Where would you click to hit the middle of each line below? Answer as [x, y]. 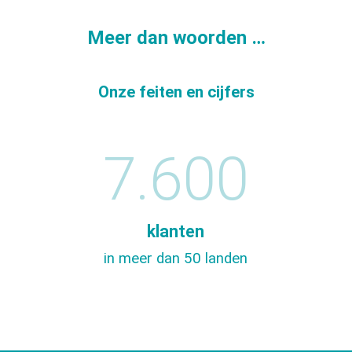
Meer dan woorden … [176, 38]
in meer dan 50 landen [176, 259]
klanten [176, 231]
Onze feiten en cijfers [176, 92]
